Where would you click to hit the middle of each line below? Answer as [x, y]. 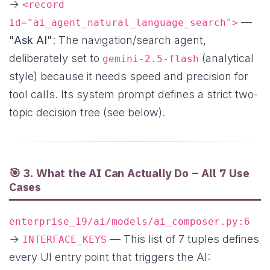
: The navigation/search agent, [129, 40]
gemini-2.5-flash [151, 58]
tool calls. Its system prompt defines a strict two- [133, 94]
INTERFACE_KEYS [64, 240]
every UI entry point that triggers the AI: [110, 257]
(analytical [226, 58]
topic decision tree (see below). [87, 112]
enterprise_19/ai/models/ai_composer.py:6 [130, 222]
